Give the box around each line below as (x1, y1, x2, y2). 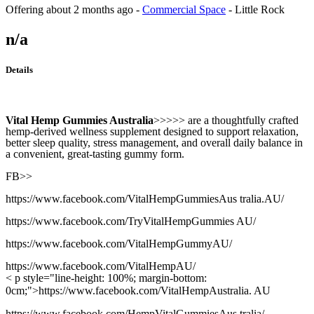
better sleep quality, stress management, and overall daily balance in (6, 137, 303, 149)
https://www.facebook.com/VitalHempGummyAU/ (6, 238, 232, 250)
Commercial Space (142, 3, 226, 15)
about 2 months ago (46, 3, 133, 15)
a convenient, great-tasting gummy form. (6, 148, 184, 161)
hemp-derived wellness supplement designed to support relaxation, (6, 125, 299, 138)
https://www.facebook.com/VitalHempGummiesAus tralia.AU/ (6, 193, 284, 205)
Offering (6, 3, 46, 15)
